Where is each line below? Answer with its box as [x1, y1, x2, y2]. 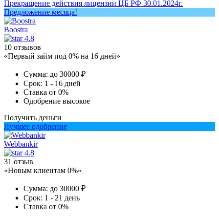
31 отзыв [4, 157, 33, 166]
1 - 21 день [44, 193, 80, 202]
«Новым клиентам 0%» [4, 166, 82, 175]
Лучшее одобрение [4, 122, 67, 131]
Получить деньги [4, 113, 62, 122]
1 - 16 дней [44, 79, 81, 88]
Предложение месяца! [4, 7, 77, 16]
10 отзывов [4, 43, 41, 51]
